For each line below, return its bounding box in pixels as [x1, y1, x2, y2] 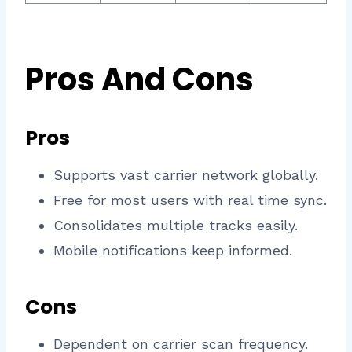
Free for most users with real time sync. [53, 191, 327, 208]
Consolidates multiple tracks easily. [53, 216, 298, 233]
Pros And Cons [25, 57, 254, 102]
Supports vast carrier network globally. [53, 166, 318, 183]
